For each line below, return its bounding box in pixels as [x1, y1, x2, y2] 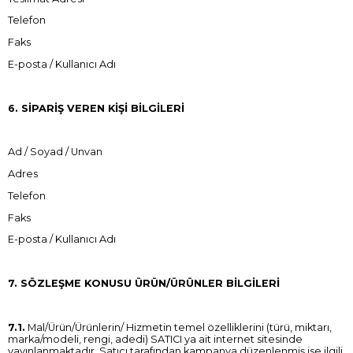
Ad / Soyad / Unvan [8, 146, 102, 158]
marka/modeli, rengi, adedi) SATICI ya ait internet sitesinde [8, 333, 303, 345]
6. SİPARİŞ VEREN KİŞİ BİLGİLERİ [8, 102, 184, 114]
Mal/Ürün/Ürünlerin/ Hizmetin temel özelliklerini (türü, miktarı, [25, 321, 332, 333]
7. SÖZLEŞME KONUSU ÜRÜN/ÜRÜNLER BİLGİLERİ [8, 277, 280, 289]
